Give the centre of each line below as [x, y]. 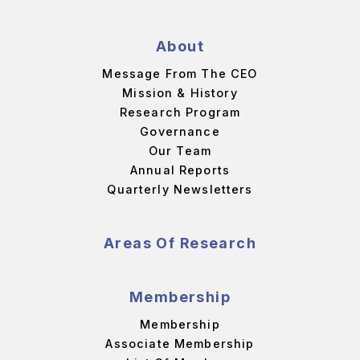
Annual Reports [180, 170]
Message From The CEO [180, 73]
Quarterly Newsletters [180, 189]
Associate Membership [180, 343]
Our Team [180, 150]
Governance [180, 131]
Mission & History [180, 92]
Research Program [180, 112]
